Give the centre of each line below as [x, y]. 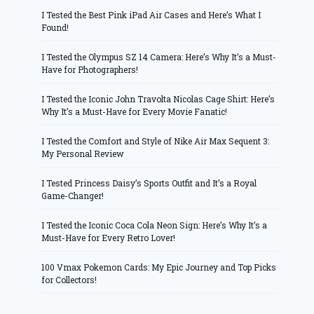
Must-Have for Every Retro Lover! [109, 237]
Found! [55, 27]
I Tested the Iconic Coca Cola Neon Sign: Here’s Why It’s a [155, 225]
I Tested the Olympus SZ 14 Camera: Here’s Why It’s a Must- [159, 56]
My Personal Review [83, 153]
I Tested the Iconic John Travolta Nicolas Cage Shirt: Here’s [158, 98]
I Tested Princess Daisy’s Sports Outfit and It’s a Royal [149, 183]
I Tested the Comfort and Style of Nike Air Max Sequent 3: [156, 141]
